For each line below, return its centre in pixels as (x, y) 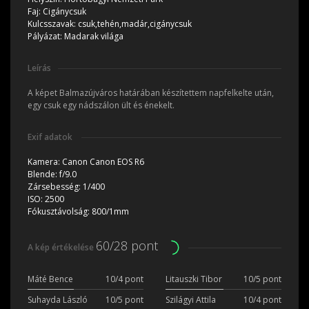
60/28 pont (127, 245)
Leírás (39, 68)
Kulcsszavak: (53, 23)
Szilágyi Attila (191, 300)
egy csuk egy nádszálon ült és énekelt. (101, 105)
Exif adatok (51, 137)
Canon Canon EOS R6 (103, 161)
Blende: (43, 174)
